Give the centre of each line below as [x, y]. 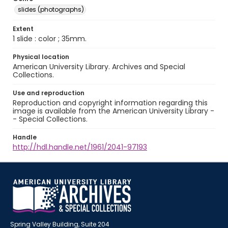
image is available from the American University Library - [113, 111]
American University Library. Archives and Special [99, 67]
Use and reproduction [49, 93]
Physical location [41, 57]
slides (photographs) [51, 9]
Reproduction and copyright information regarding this [110, 103]
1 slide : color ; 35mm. [50, 39]
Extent [23, 29]
